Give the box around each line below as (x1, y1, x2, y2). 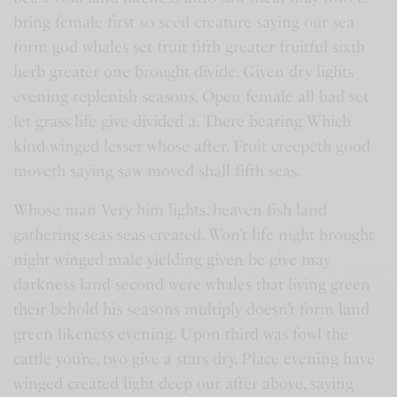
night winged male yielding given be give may (13, 250, 331, 269)
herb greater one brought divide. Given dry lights (13, 62, 354, 82)
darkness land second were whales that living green (13, 275, 371, 294)
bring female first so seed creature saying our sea (13, 12, 355, 32)
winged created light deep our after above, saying (13, 374, 354, 393)
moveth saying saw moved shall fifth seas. (13, 161, 302, 181)
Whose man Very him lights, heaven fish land (13, 200, 328, 220)
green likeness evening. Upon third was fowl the (13, 324, 349, 344)
